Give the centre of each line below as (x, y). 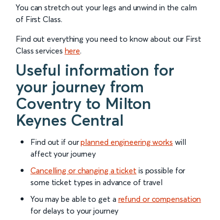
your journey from (80, 87)
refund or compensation (160, 199)
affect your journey (63, 154)
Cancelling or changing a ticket (83, 171)
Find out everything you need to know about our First (109, 39)
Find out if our (56, 142)
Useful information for (95, 70)
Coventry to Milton (84, 104)
